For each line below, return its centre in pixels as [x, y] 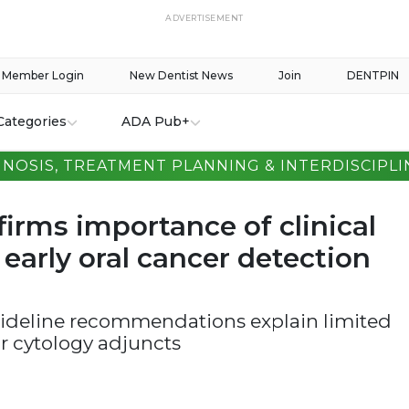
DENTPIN [373, 75]
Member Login [43, 75]
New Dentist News [181, 75]
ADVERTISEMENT [204, 18]
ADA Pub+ [155, 121]
